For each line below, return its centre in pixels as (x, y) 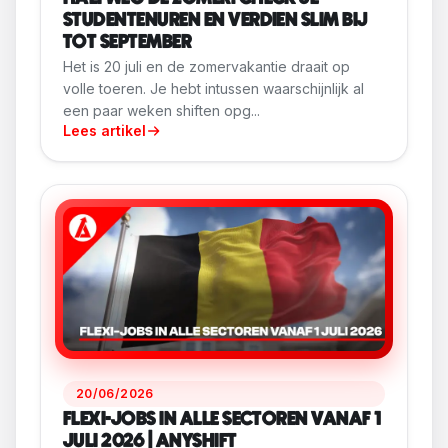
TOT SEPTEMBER (127, 43)
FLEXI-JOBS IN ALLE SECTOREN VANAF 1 (222, 420)
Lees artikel (104, 131)
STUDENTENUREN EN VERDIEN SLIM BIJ (215, 21)
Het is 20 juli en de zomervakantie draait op (206, 67)
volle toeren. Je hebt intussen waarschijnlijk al (213, 89)
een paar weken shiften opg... (161, 111)
